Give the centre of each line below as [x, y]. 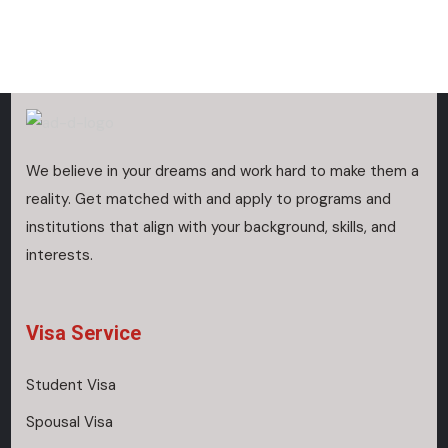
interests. [60, 255]
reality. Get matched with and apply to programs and [209, 199]
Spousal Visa [70, 422]
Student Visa [71, 385]
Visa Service [84, 333]
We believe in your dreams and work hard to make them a [223, 171]
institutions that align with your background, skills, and [211, 227]
